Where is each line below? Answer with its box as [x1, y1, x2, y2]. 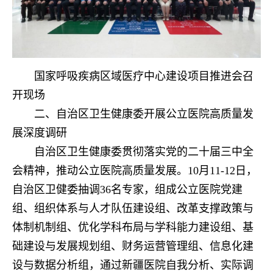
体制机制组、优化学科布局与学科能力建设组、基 [12, 221, 253, 234]
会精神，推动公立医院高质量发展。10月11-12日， [12, 165, 257, 177]
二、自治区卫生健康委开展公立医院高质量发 [34, 108, 253, 121]
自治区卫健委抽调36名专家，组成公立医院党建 [12, 183, 243, 196]
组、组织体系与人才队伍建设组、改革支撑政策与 [12, 202, 253, 215]
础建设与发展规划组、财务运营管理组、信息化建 [12, 240, 253, 253]
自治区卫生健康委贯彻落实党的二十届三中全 [34, 146, 253, 158]
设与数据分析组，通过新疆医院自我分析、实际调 [12, 259, 253, 272]
